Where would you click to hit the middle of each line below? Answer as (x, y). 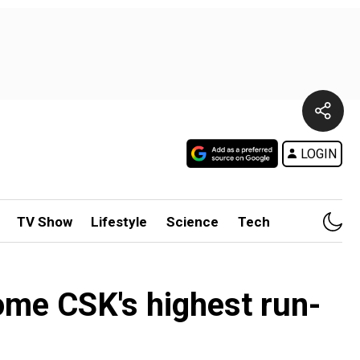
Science (193, 222)
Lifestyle (119, 222)
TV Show (44, 222)
